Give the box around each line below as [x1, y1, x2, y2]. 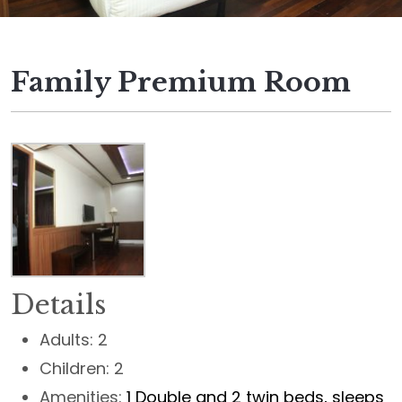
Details [11, 288, 106, 321]
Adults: [39, 328, 93, 351]
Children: [39, 357, 109, 380]
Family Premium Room [11, 66, 351, 99]
